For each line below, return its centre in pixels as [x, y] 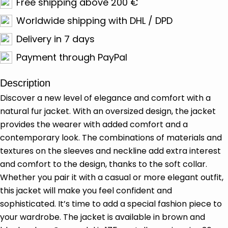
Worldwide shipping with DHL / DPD [94, 21]
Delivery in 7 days [55, 39]
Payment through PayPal [72, 57]
